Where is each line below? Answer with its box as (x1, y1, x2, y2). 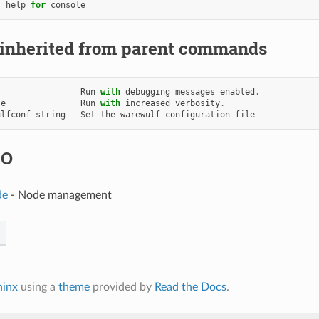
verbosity (174, 98, 220, 108)
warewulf (120, 109, 160, 120)
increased (125, 98, 170, 108)
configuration (164, 109, 230, 120)
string (35, 109, 66, 120)
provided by (89, 281, 155, 293)
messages (174, 86, 215, 97)
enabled (219, 86, 255, 97)
